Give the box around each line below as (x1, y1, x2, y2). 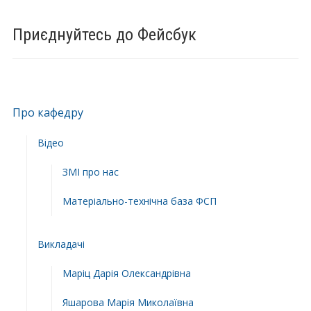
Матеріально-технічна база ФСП (62, 194, 217, 208)
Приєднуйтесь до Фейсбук (12, 24, 196, 44)
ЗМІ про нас (62, 165, 119, 178)
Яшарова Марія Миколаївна (62, 295, 194, 309)
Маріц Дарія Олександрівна (62, 266, 191, 280)
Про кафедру (12, 104, 83, 120)
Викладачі (37, 237, 85, 251)
